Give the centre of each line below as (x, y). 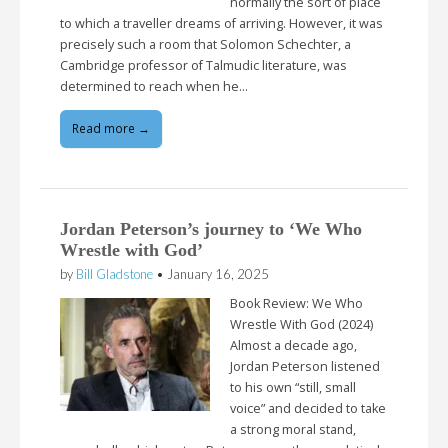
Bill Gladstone (114, 274)
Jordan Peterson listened (305, 366)
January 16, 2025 (218, 274)
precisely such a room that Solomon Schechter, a (205, 45)
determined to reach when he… (154, 87)
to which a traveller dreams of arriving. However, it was (221, 24)
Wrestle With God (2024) (301, 324)
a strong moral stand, (293, 429)
